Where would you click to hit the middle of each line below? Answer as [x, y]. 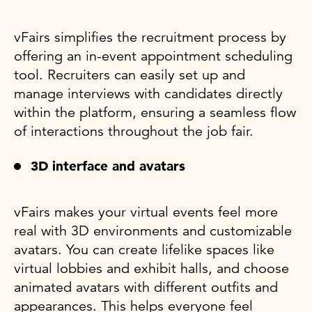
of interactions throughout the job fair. [134, 131]
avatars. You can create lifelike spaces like [144, 249]
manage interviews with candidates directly [148, 93]
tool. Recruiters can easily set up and [130, 75]
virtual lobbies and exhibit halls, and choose [151, 268]
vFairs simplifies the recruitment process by [150, 37]
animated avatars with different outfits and [146, 287]
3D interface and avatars [108, 166]
